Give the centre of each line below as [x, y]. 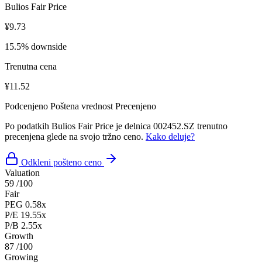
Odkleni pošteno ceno [61, 162]
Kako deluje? [170, 136]
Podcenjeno [26, 106]
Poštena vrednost [82, 106]
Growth [19, 236]
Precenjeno [136, 106]
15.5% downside [36, 46]
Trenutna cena [31, 66]
